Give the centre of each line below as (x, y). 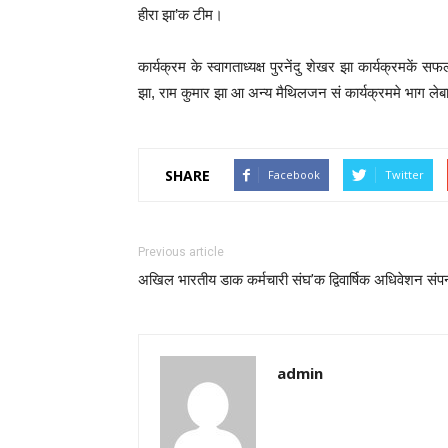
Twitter (404, 174)
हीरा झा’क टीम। (180, 14)
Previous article (181, 252)
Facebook (294, 174)
